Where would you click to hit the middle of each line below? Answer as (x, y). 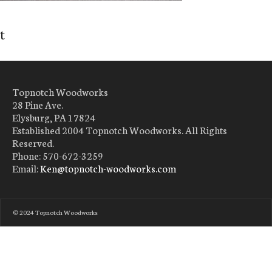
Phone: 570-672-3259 (58, 155)
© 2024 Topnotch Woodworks (55, 212)
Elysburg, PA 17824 (54, 117)
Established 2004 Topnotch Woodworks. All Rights (120, 130)
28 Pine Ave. (38, 104)
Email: (26, 168)
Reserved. (33, 142)
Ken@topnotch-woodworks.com (108, 168)
